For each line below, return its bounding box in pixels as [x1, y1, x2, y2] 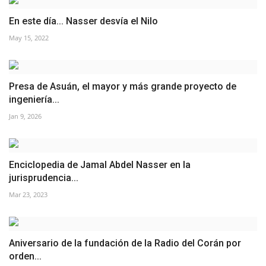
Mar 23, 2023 [9, 189, 47, 199]
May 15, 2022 [9, 33, 49, 42]
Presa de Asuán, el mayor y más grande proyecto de [9, 80, 236, 92]
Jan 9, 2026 [9, 111, 42, 121]
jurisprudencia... [9, 172, 78, 183]
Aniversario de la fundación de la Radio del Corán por [9, 237, 241, 249]
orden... [9, 250, 42, 262]
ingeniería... [9, 93, 59, 105]
